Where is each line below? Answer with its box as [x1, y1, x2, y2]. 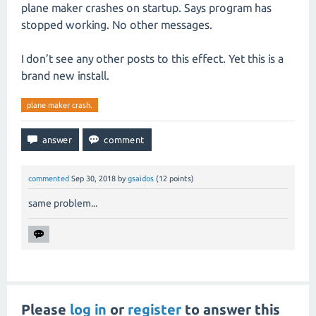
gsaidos [128, 174, 154, 183]
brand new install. [21, 69, 109, 82]
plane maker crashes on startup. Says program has [21, 1, 272, 14]
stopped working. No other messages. [21, 18, 212, 31]
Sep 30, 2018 [71, 174, 116, 183]
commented [28, 174, 69, 183]
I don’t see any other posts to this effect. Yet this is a [21, 52, 284, 65]
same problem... [28, 197, 97, 209]
